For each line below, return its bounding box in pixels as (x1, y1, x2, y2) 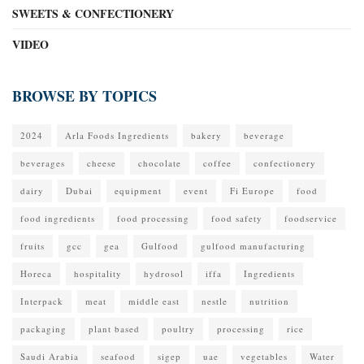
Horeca (20, 267, 52, 280)
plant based (89, 323, 140, 336)
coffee (203, 157, 232, 170)
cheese (87, 157, 116, 170)
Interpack (20, 295, 63, 308)
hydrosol (144, 267, 184, 280)
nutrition (249, 295, 289, 308)
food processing (117, 212, 189, 225)
